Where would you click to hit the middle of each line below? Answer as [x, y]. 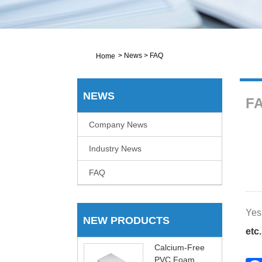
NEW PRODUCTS [126, 221]
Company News [118, 125]
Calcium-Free [180, 248]
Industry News [115, 149]
